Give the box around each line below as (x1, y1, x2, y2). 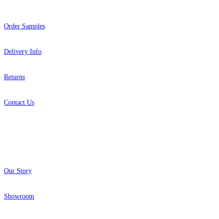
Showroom (4, 193, 34, 200)
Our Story (4, 167, 32, 175)
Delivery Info (4, 48, 42, 55)
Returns (4, 73, 25, 81)
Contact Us (4, 99, 34, 106)
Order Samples (4, 22, 45, 30)
